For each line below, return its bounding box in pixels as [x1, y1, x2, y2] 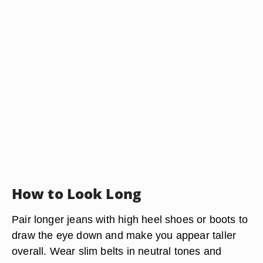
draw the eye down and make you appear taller [12, 229, 237, 241]
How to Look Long [12, 184, 141, 203]
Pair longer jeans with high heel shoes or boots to [12, 213, 248, 225]
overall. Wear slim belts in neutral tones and [12, 245, 222, 257]
